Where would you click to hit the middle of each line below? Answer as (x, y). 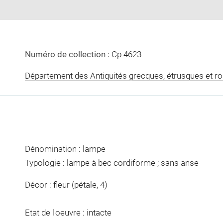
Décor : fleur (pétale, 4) (66, 184)
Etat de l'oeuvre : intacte (68, 212)
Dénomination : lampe (65, 149)
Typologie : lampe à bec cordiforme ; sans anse (111, 163)
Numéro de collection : (68, 54)
